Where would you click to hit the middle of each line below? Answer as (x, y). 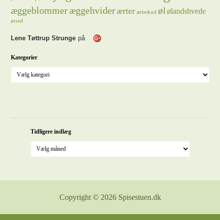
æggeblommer (40, 10)
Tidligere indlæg (51, 132)
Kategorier (24, 57)
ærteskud (147, 12)
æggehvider (93, 10)
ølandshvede (187, 11)
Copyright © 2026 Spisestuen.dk (110, 197)
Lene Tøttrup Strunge (43, 38)
